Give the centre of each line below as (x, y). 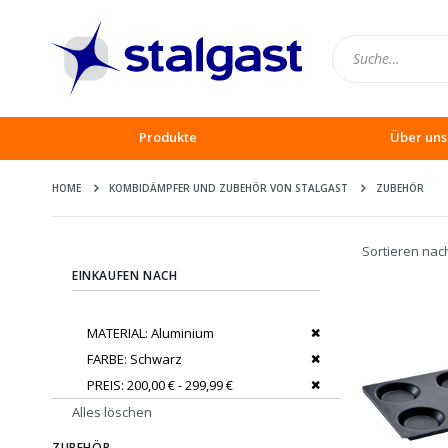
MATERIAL (116, 333)
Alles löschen (112, 412)
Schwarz (156, 359)
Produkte (168, 137)
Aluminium (182, 333)
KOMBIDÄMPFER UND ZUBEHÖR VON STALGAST (228, 188)
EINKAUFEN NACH (125, 276)
